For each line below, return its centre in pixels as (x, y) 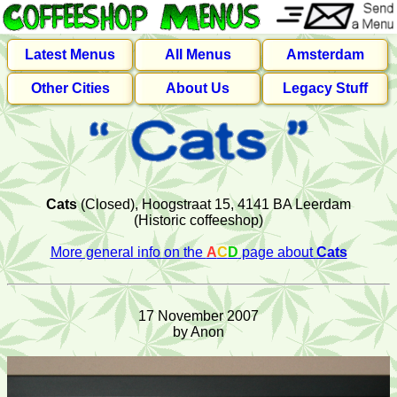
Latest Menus (70, 54)
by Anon (198, 332)
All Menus (198, 54)
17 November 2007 (198, 316)
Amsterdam (325, 54)
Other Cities (70, 88)
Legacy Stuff (325, 88)
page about (277, 252)
